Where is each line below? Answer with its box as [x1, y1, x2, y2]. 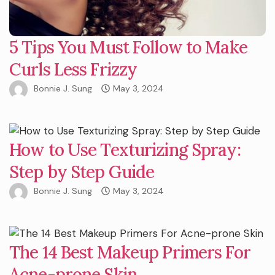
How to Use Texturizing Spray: [9, 138, 241, 161]
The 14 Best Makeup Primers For [9, 241, 250, 263]
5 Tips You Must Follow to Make [9, 36, 247, 58]
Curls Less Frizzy [9, 58, 137, 80]
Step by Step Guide [9, 160, 155, 183]
